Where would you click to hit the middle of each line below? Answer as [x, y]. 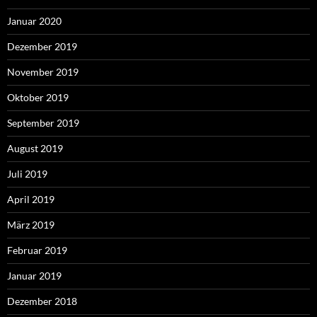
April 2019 [31, 199]
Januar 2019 [34, 275]
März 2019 [31, 224]
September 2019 [43, 122]
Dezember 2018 [42, 301]
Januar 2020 [34, 21]
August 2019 [35, 148]
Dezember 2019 [42, 46]
